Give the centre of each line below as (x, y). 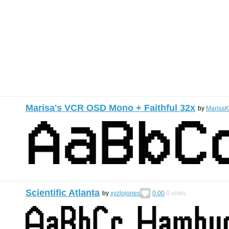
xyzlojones (125, 193)
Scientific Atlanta (63, 193)
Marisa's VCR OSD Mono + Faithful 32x (110, 108)
